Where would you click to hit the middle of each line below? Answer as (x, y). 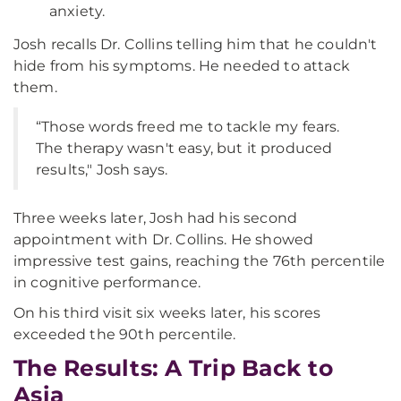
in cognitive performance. (107, 282)
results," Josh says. (102, 170)
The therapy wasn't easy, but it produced (184, 148)
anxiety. (77, 11)
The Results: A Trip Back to (173, 368)
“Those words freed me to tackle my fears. (188, 127)
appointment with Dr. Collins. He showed (164, 239)
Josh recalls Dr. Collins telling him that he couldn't (196, 44)
